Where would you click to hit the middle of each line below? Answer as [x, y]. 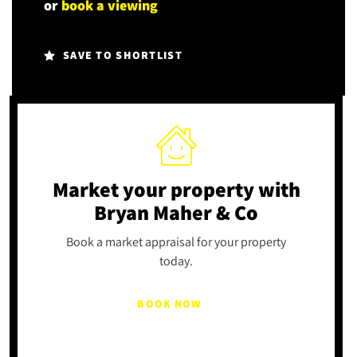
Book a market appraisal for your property [176, 241]
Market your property [155, 188]
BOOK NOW [170, 303]
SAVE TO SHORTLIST [123, 55]
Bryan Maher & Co [176, 212]
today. [176, 260]
